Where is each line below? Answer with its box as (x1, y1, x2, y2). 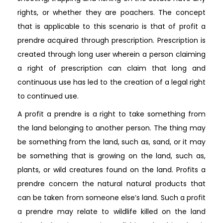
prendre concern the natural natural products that (17, 178, 206, 189)
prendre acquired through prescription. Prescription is (17, 35, 206, 45)
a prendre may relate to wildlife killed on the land (17, 206, 206, 217)
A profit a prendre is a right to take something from (17, 109, 206, 119)
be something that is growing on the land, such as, (17, 150, 206, 161)
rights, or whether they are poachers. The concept (17, 7, 206, 17)
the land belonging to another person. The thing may (17, 122, 206, 133)
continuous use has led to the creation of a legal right (17, 77, 206, 87)
